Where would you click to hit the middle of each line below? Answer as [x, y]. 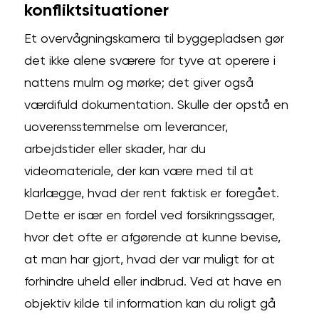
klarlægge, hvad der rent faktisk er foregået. [152, 193]
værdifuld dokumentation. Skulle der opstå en [157, 105]
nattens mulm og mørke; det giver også [139, 83]
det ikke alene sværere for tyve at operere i [150, 61]
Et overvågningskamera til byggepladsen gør [155, 39]
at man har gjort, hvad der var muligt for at [150, 260]
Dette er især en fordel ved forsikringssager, [150, 215]
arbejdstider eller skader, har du [115, 149]
